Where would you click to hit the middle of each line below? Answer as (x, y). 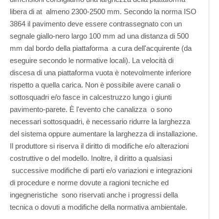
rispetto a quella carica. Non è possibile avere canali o (95, 85)
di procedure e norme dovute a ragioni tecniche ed (89, 183)
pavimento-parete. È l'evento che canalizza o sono (91, 109)
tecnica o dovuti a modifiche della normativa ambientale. (99, 207)
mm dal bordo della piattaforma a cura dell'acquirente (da (101, 48)
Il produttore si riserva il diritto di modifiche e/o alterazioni (99, 146)
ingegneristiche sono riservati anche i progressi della (94, 195)
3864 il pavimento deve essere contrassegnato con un (96, 24)
